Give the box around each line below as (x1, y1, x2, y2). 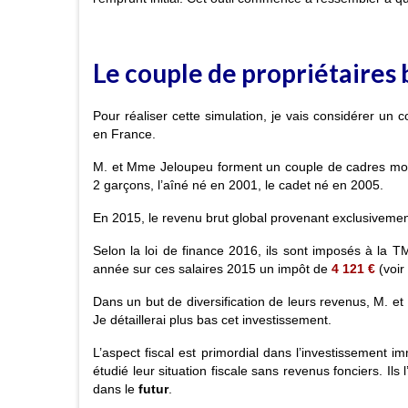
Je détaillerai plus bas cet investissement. (93, 312, 331, 328)
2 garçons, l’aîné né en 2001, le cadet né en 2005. (93, 178, 383, 193)
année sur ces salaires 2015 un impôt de (93, 261, 331, 277)
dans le (93, 382, 138, 397)
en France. (93, 127, 156, 142)
